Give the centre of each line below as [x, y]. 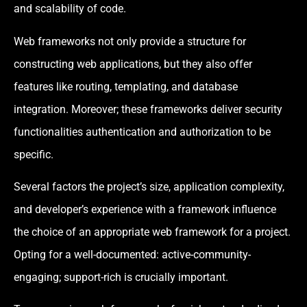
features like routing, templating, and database [126, 86]
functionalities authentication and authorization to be [142, 132]
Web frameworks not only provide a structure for [130, 41]
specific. [34, 154]
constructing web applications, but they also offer [133, 64]
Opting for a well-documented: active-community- [132, 255]
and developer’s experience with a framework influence [145, 210]
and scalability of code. [70, 9]
